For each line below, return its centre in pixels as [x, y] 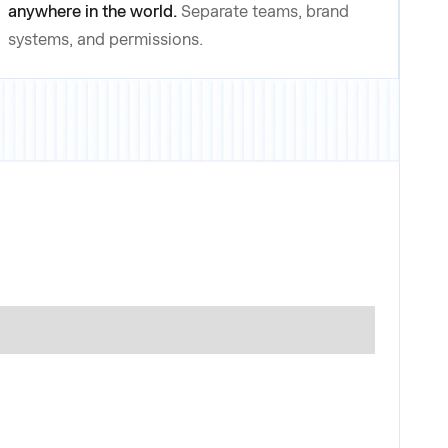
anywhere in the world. [92, 12]
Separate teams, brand [264, 12]
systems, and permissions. [105, 40]
